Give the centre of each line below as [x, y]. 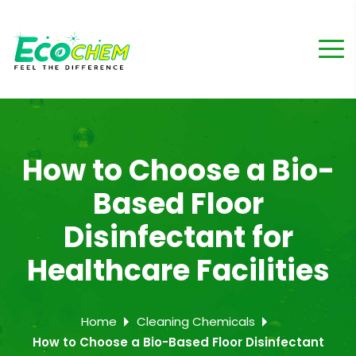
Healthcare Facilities [178, 271]
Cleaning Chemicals [196, 321]
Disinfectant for [178, 237]
